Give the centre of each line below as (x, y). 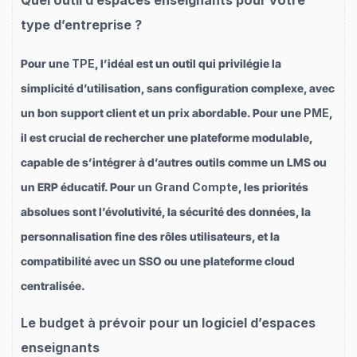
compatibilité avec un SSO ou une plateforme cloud (158, 261)
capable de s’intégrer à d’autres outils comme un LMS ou (174, 162)
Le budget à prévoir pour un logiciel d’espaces (168, 323)
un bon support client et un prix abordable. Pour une (162, 112)
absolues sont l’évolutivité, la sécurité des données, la (166, 211)
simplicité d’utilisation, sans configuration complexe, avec (178, 88)
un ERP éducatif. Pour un (88, 186)
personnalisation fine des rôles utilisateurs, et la (150, 236)
